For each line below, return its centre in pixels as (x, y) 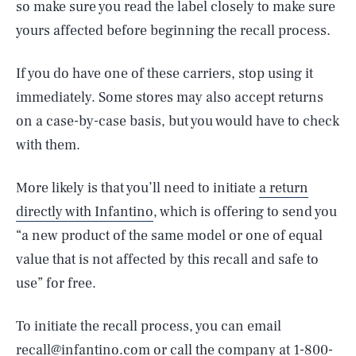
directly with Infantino (85, 212)
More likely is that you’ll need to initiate (137, 188)
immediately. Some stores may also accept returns (170, 97)
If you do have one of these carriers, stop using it (164, 74)
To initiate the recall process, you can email (149, 326)
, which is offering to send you (245, 212)
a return (284, 188)
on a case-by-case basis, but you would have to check (178, 121)
